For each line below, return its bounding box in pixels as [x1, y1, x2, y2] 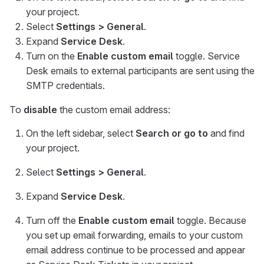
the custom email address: [57, 104, 170, 115]
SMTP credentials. [26, 80, 105, 91]
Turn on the [26, 50, 77, 62]
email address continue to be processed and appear [26, 244, 245, 256]
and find [208, 127, 245, 139]
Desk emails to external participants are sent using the [26, 65, 255, 77]
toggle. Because [174, 214, 246, 226]
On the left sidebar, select [26, 127, 136, 139]
